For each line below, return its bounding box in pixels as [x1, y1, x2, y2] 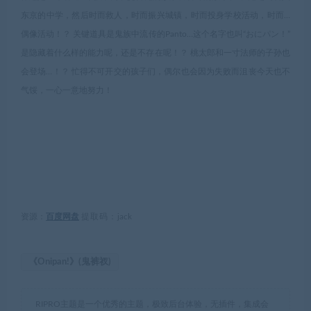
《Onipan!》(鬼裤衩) [28, 258, 111, 267]
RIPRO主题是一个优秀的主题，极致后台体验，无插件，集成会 [35, 300, 269, 308]
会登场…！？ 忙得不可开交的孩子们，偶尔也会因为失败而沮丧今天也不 [21, 67, 290, 76]
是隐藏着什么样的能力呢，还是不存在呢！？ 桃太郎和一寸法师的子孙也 [21, 49, 290, 57]
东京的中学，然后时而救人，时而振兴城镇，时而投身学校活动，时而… [21, 11, 290, 19]
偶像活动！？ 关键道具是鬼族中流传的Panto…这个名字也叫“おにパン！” [21, 30, 290, 38]
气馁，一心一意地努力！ [21, 86, 112, 94]
